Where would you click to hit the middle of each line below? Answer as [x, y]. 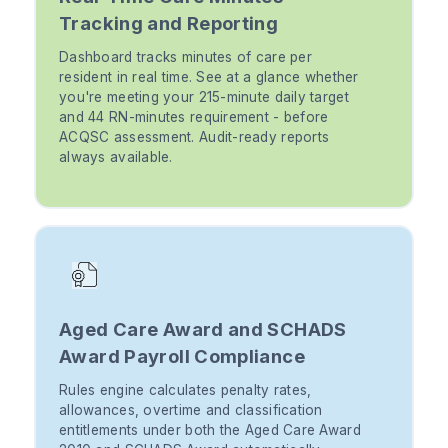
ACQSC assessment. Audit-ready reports [194, 137]
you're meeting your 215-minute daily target [204, 97]
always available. [116, 157]
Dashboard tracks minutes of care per [185, 57]
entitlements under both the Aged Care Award [210, 430]
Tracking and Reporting [169, 23]
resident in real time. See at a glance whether [209, 77]
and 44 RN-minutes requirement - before [194, 117]
